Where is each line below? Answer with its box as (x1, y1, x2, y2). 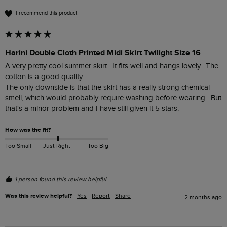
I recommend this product (16, 10, 77, 17)
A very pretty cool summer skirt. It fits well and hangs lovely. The (5, 61, 218, 70)
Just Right (43, 142, 70, 150)
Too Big (87, 142, 108, 150)
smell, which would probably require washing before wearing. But (5, 93, 221, 102)
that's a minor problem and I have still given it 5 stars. (5, 104, 183, 113)
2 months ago (184, 194, 222, 201)
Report (92, 192, 110, 200)
